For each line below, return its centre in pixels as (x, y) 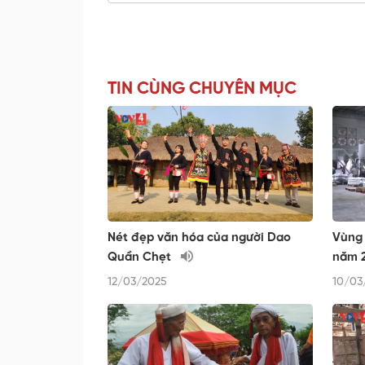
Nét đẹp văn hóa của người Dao (199, 238)
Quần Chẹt (141, 258)
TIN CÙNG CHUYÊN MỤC (202, 89)
